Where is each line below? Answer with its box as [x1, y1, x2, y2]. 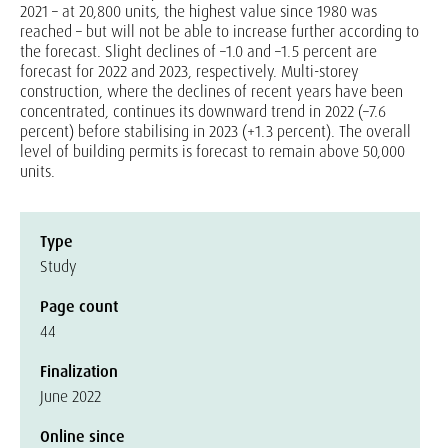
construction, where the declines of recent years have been [20, 81, 403, 102]
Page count [40, 296, 118, 317]
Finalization [40, 361, 118, 382]
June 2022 [40, 386, 101, 407]
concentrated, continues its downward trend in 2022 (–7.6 [20, 101, 386, 122]
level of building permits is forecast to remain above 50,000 [20, 141, 405, 162]
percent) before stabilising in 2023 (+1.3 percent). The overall [20, 121, 411, 142]
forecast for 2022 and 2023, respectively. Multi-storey [20, 61, 359, 82]
